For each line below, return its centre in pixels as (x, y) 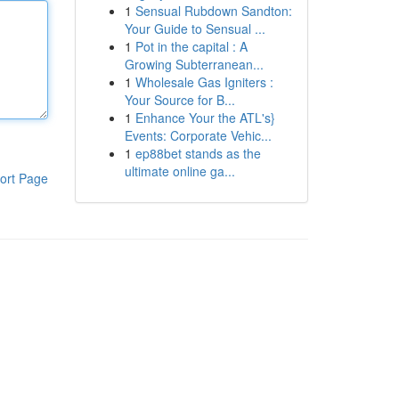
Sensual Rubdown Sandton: (213, 11)
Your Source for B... (179, 100)
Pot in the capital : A (191, 46)
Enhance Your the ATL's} (205, 118)
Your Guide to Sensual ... (195, 28)
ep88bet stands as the (198, 153)
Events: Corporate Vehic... (198, 135)
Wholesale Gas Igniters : (204, 82)
